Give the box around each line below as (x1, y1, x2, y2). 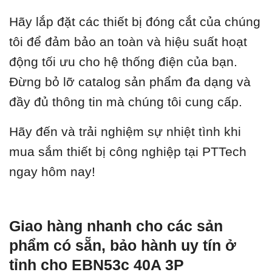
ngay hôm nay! (9, 165, 95, 179)
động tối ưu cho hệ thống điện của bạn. (9, 55, 237, 69)
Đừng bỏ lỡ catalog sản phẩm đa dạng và (9, 75, 251, 89)
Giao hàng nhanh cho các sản (9, 217, 223, 235)
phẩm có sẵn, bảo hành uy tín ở (9, 237, 236, 254)
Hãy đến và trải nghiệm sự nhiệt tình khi (9, 124, 241, 139)
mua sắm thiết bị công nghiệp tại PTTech (9, 144, 246, 159)
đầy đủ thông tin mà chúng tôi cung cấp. (9, 95, 242, 109)
